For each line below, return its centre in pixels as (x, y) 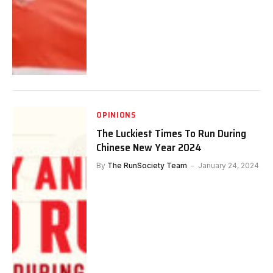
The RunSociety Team (147, 165)
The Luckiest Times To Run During (172, 133)
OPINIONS (116, 115)
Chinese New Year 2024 (149, 147)
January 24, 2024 (229, 165)
